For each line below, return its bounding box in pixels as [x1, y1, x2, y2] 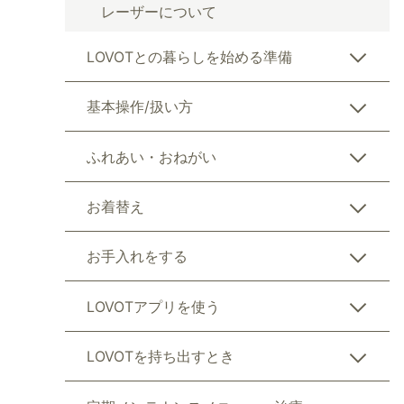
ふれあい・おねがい [87, 147, 216, 166]
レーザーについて [101, 2, 216, 21]
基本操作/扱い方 [87, 97, 193, 116]
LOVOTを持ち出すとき [87, 347, 234, 366]
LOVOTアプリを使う [87, 297, 220, 316]
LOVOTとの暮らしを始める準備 [87, 47, 292, 66]
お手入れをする [87, 247, 188, 266]
